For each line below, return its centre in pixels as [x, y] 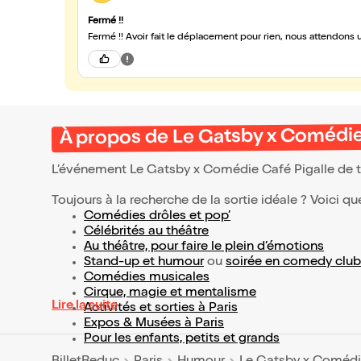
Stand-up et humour [144, 263]
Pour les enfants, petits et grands [182, 339]
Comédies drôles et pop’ [157, 217]
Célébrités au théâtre [146, 232]
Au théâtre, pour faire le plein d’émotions [204, 247]
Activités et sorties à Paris [161, 309]
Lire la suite [85, 306]
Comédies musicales [147, 278]
